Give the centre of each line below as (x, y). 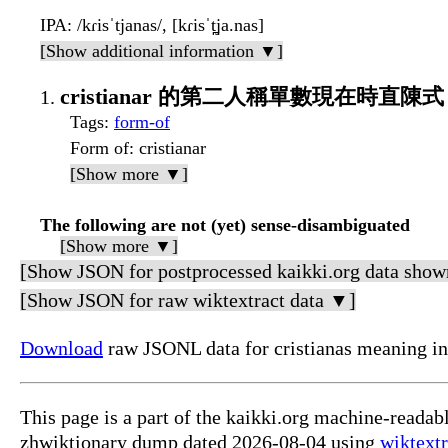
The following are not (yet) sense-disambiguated (225, 224)
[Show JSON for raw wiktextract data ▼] (188, 299)
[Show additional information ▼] (161, 50)
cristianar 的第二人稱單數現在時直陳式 (252, 96)
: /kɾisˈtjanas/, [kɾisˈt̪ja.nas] (165, 24)
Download (61, 347)
